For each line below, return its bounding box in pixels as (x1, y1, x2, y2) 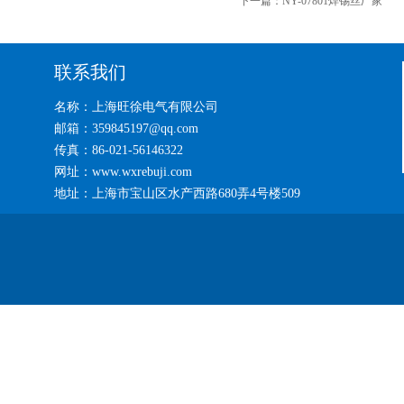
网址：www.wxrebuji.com (54, 165, 192, 179)
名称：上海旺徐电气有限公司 (54, 100, 218, 114)
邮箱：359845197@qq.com (54, 122, 198, 135)
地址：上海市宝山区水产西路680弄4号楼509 (54, 187, 300, 200)
